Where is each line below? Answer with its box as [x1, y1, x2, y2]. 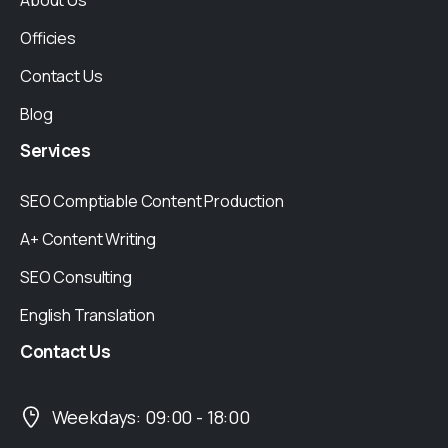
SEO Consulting [20, 266, 132, 289]
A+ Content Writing [20, 228, 157, 251]
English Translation [20, 304, 155, 327]
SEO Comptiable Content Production [20, 190, 284, 213]
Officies [20, 27, 76, 50]
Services [20, 139, 91, 163]
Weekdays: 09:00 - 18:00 [51, 405, 250, 430]
